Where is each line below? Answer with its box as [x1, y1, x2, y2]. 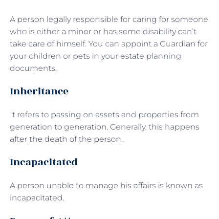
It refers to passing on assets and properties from [10, 109, 199, 119]
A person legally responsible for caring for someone [10, 14, 208, 24]
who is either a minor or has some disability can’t [10, 26, 197, 36]
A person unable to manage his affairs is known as [10, 180, 203, 190]
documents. [10, 63, 57, 73]
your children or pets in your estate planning [10, 51, 181, 61]
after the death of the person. [10, 134, 123, 144]
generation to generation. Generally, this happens [10, 122, 199, 131]
